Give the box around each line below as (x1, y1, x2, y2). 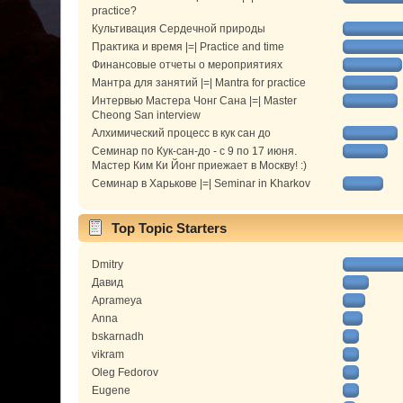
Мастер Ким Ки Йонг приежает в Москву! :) (92, 159, 308, 173)
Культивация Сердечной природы (92, 22, 266, 36)
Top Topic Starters (112, 220, 228, 237)
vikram (92, 348, 125, 362)
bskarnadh (92, 330, 145, 344)
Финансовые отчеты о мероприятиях (92, 58, 283, 72)
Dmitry (92, 258, 124, 272)
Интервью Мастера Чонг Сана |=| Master (92, 94, 298, 108)
